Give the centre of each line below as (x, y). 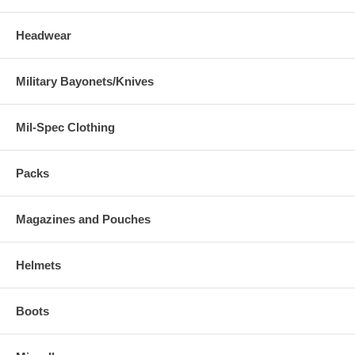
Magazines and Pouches (83, 219)
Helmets (38, 265)
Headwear (44, 35)
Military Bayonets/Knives (85, 81)
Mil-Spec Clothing (65, 127)
